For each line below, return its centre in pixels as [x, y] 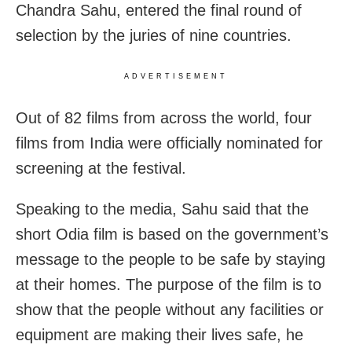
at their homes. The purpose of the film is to [169, 285]
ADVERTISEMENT [176, 77]
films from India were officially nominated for [169, 143]
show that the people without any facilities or [170, 310]
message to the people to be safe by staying [170, 260]
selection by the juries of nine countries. [154, 36]
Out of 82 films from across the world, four [164, 118]
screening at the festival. [101, 169]
